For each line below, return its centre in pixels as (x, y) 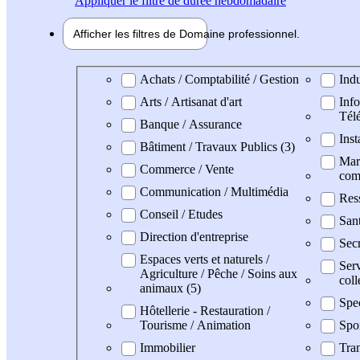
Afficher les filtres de (126, 33)
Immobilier (168, 347)
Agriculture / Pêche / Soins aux (219, 273)
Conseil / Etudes (181, 214)
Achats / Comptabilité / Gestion (219, 79)
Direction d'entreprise (194, 236)
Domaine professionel (142, 78)
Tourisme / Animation (195, 325)
